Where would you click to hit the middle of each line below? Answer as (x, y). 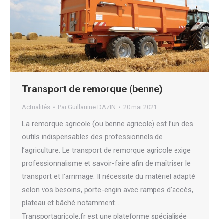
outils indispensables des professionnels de (92, 137)
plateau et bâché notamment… (71, 203)
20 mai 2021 (140, 107)
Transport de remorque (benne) (92, 89)
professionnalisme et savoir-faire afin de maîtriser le (106, 163)
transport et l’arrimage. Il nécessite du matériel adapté (109, 176)
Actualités (36, 107)
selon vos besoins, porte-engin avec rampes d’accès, (108, 190)
